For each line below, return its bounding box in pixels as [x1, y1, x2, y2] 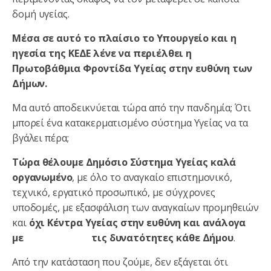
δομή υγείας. [12, 7, 70, 21]
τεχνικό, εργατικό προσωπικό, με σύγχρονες [12, 185, 215, 199]
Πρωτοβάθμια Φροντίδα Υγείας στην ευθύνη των [12, 61, 252, 75]
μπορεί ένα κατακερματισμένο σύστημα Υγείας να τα [12, 116, 249, 129]
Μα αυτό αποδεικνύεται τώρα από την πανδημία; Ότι [12, 100, 251, 114]
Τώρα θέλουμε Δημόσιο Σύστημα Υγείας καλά [12, 155, 237, 169]
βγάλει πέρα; [12, 131, 69, 145]
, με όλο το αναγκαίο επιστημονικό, [72, 170, 232, 184]
